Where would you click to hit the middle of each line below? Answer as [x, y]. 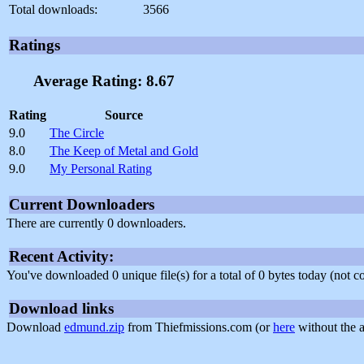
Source [124, 115]
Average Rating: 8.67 [104, 81]
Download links [61, 308]
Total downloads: [53, 10]
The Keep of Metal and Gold [124, 150]
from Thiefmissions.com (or [199, 327]
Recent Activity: [61, 256]
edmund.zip [94, 327]
